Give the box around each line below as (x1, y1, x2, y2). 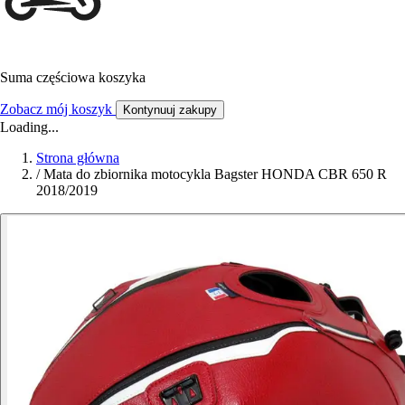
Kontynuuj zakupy (123, 103, 217, 118)
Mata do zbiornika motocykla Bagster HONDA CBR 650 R (43, 166, 387, 183)
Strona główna (36, 150, 119, 166)
